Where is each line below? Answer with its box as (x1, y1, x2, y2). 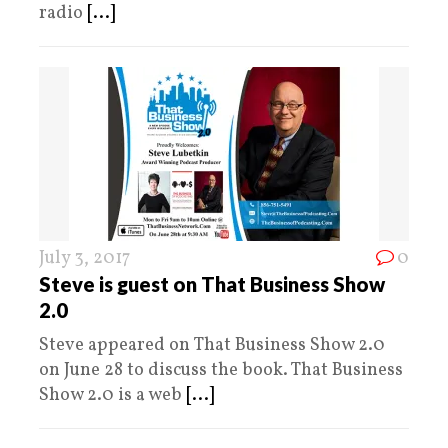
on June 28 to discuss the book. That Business (39, 358, 403, 384)
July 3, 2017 (39, 246, 130, 272)
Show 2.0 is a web (39, 383, 186, 409)
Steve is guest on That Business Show (39, 272, 385, 297)
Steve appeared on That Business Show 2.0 (39, 333, 385, 359)
